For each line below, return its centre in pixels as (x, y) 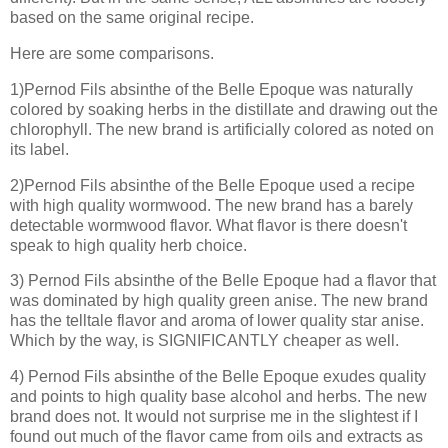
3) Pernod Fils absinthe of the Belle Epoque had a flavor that (223, 281)
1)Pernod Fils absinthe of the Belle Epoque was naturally (211, 89)
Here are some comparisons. (112, 53)
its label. (39, 149)
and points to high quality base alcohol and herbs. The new (218, 397)
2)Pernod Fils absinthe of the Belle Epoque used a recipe (212, 185)
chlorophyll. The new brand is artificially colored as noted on (222, 129)
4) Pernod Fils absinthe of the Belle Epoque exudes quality (218, 377)
